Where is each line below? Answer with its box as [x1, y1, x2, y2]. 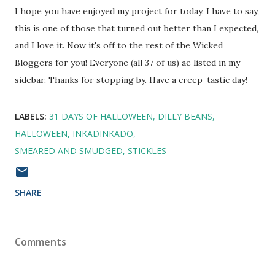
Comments [15, 235, 66, 249]
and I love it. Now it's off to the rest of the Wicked [15, 40, 223, 51]
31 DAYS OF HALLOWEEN [49, 110, 153, 122]
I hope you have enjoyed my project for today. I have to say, [15, 6, 259, 17]
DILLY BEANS [158, 110, 212, 122]
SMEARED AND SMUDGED [15, 145, 123, 157]
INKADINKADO [72, 128, 133, 139]
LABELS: [15, 110, 47, 122]
